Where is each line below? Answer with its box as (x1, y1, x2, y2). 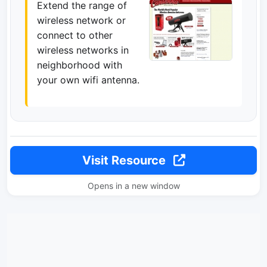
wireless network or (37, 14, 126, 26)
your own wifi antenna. (37, 74, 139, 86)
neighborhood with (37, 59, 122, 71)
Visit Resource (82, 153, 169, 167)
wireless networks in (37, 44, 129, 56)
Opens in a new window (87, 181, 180, 191)
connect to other (37, 29, 113, 41)
